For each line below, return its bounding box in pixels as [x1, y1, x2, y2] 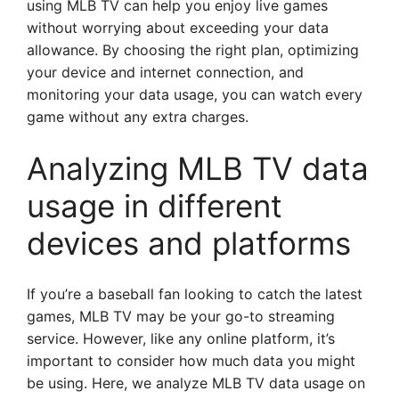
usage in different [27, 187, 282, 224]
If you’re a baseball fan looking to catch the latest [27, 285, 362, 303]
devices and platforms [27, 224, 351, 262]
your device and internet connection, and [27, 63, 304, 81]
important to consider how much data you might [27, 352, 355, 370]
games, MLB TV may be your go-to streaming [27, 307, 335, 325]
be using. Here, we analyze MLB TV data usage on [27, 374, 365, 392]
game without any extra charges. [27, 108, 248, 126]
